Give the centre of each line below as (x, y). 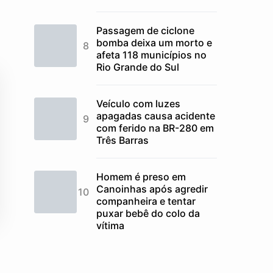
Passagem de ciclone (145, 30)
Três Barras (122, 140)
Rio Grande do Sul (138, 67)
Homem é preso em (141, 177)
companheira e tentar (146, 201)
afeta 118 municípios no (151, 55)
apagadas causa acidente (156, 116)
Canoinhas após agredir (152, 189)
